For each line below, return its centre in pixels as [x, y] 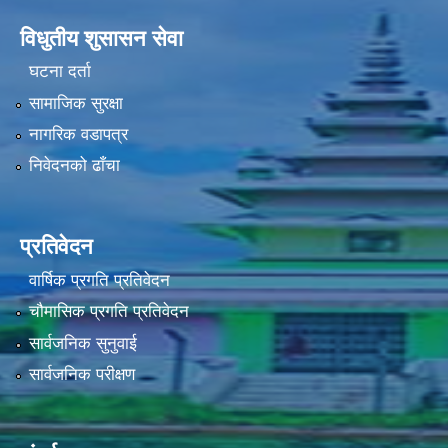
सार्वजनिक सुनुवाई [82, 343]
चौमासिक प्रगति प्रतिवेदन [108, 312]
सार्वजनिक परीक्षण [81, 374]
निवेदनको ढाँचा [74, 166]
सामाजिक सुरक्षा [75, 103]
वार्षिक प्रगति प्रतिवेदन [99, 280]
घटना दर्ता [59, 72]
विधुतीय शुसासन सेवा [101, 38]
